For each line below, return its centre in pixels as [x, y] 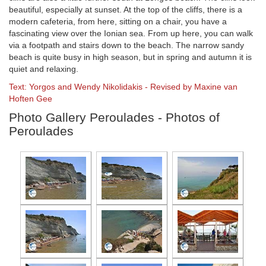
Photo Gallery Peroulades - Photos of [114, 118]
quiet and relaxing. [44, 69]
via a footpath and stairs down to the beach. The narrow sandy [126, 45]
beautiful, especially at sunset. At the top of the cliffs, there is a [126, 10]
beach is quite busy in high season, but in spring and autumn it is [130, 57]
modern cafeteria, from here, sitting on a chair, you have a [118, 22]
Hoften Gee [31, 99]
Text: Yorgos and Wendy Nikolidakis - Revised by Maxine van [123, 87]
